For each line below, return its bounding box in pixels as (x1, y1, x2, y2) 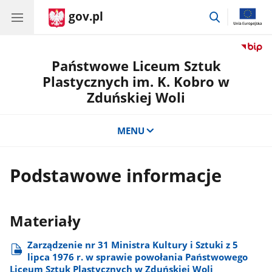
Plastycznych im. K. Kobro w (42, 72, 229, 91)
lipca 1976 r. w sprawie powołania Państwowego (27, 250, 248, 263)
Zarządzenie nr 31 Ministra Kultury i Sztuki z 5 (27, 238, 239, 251)
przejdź (221, 8, 252, 21)
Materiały (10, 211, 81, 231)
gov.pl (69, 8, 103, 24)
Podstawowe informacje (10, 163, 222, 188)
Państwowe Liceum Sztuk (51, 56, 221, 75)
